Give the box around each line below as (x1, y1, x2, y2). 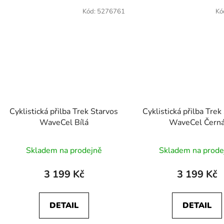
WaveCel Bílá (39, 116, 88, 128)
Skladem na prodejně (25, 144, 102, 156)
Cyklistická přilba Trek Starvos (9, 105, 118, 117)
